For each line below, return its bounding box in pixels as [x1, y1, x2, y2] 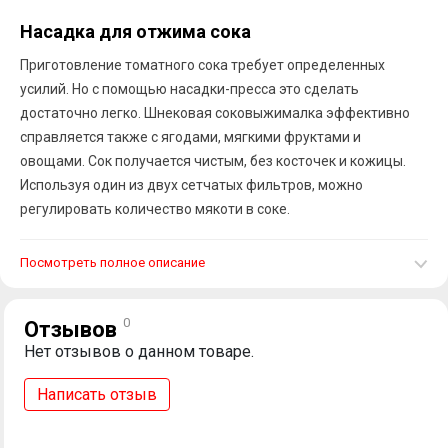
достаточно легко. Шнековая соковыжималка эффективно [20, 104, 410, 121]
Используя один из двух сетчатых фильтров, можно [20, 176, 363, 193]
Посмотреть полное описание [20, 254, 205, 270]
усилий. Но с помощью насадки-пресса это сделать [20, 80, 359, 97]
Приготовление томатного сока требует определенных [20, 56, 385, 73]
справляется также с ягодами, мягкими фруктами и [20, 128, 361, 145]
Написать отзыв [37, 384, 157, 404]
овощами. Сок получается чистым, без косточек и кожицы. [20, 152, 406, 169]
